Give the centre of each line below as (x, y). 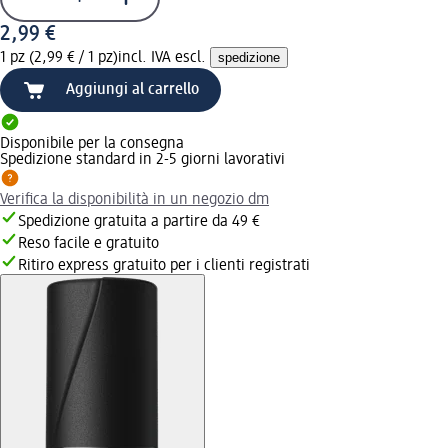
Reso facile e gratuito (88, 243)
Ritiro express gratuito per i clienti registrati (164, 265)
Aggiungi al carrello (132, 89)
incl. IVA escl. (164, 57)
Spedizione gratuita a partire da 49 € (139, 221)
